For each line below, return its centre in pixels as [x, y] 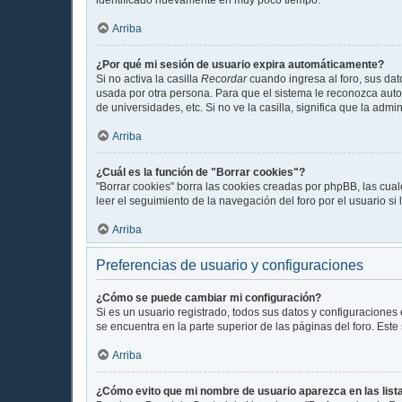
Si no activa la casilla [149, 79]
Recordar [224, 79]
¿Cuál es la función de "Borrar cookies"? [201, 172]
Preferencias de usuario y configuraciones [230, 265]
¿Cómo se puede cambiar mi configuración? [209, 297]
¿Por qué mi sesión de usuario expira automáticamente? [240, 64]
